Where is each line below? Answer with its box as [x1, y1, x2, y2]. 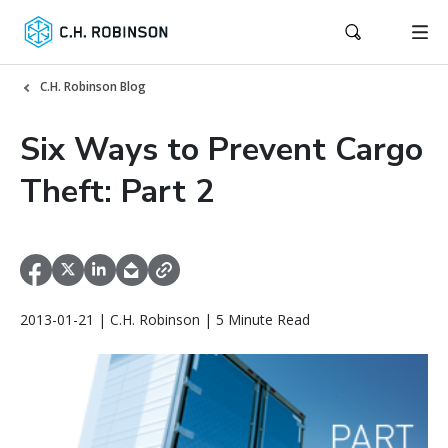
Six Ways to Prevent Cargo [20, 128, 423, 171]
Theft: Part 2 [20, 170, 214, 213]
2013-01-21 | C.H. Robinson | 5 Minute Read [20, 310, 310, 330]
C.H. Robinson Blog [40, 78, 146, 95]
